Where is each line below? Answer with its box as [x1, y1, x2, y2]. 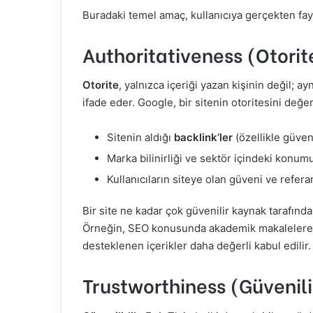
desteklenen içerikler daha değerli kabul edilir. [82, 239, 311, 252]
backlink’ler [174, 131, 233, 144]
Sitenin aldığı [107, 131, 174, 144]
